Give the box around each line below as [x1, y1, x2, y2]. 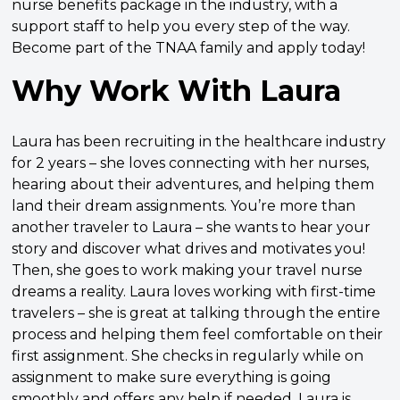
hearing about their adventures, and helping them [12, 176, 375, 194]
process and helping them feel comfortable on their [12, 326, 384, 344]
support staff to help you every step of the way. [12, 17, 351, 35]
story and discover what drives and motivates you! [12, 240, 366, 258]
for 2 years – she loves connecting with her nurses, [12, 154, 370, 172]
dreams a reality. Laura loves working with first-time [12, 283, 377, 301]
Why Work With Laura [12, 72, 342, 108]
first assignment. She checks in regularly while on [12, 347, 364, 365]
